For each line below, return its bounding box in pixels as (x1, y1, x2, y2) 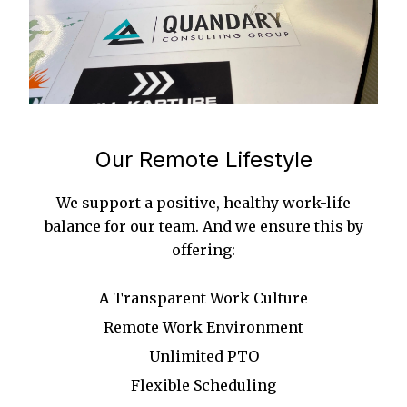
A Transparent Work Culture (99, 289, 308, 308)
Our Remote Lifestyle (94, 146, 313, 174)
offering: (172, 241, 235, 260)
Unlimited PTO (148, 347, 259, 366)
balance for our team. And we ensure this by (44, 217, 363, 236)
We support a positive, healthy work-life (56, 194, 351, 213)
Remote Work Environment (104, 318, 303, 337)
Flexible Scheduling (131, 376, 276, 395)
